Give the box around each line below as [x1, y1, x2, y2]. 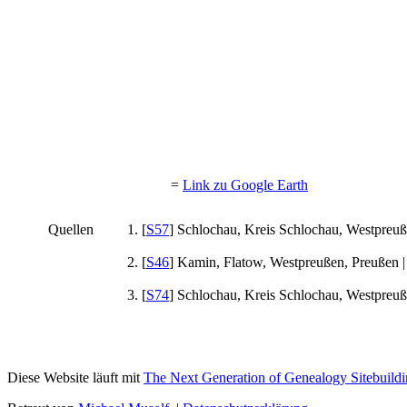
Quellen [48, 222, 97, 238]
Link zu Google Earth [183, 177, 308, 194]
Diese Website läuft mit [7, 370, 144, 386]
